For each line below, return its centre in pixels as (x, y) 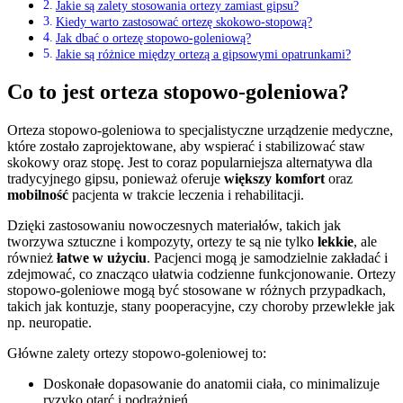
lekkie (336, 241)
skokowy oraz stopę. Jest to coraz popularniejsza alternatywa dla (190, 162)
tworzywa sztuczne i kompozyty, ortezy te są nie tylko (162, 241)
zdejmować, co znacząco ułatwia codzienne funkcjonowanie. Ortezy (201, 273)
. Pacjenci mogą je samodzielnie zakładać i (267, 257)
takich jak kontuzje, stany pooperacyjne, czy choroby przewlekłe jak (201, 306)
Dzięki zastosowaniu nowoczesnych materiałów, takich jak (174, 225)
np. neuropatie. (49, 322)
